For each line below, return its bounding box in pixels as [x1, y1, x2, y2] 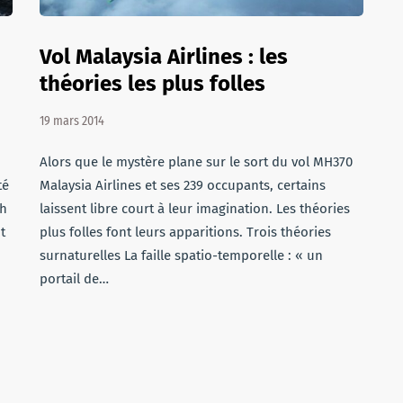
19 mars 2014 [40, 113, 104, 129]
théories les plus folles [40, 71, 265, 96]
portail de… [40, 271, 109, 287]
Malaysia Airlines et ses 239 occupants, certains [40, 177, 326, 193]
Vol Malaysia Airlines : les [40, 44, 288, 69]
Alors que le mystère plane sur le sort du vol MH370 [40, 154, 353, 170]
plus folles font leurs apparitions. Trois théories [40, 224, 331, 240]
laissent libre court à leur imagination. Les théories [40, 201, 350, 217]
